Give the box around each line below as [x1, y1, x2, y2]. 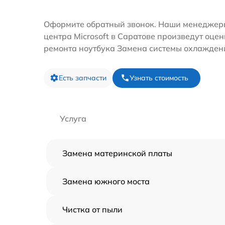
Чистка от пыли [62, 204, 123, 214]
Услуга [60, 113, 86, 124]
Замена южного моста [62, 176, 150, 186]
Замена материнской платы [62, 148, 172, 158]
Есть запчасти [59, 73, 106, 82]
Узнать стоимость [130, 73, 188, 82]
